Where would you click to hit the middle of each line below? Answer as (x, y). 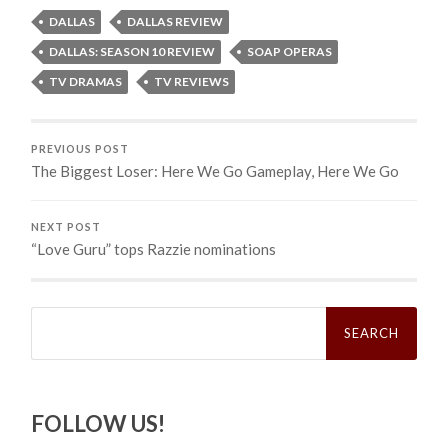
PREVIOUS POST (80, 148)
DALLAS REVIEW (175, 21)
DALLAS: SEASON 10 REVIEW (132, 51)
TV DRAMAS (86, 81)
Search (53, 312)
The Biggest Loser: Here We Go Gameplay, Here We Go (215, 170)
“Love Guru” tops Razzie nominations (154, 248)
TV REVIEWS (192, 81)
